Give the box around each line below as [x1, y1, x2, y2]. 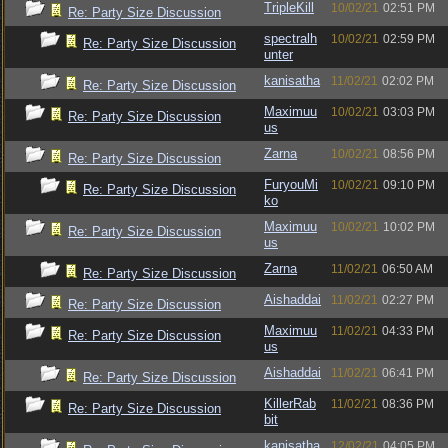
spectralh [264, 31, 317, 46]
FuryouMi [264, 177, 318, 192]
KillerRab [264, 396, 316, 411]
